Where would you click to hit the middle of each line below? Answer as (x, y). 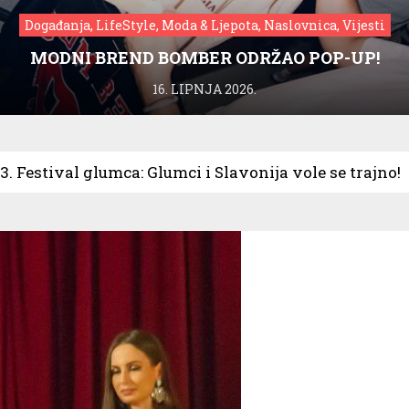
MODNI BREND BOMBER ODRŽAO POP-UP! (204, 57)
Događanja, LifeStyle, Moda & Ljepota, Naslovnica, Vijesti (204, 25)
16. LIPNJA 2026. (204, 89)
